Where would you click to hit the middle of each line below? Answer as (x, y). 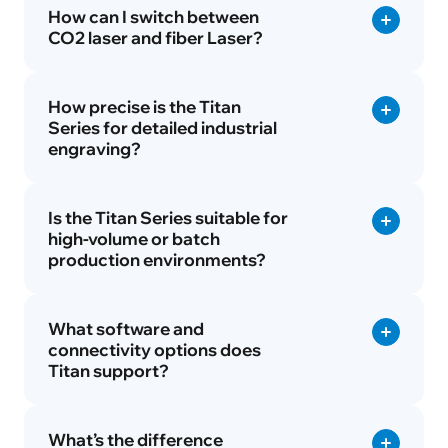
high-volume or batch (133, 238)
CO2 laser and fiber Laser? (155, 38)
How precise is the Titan (144, 107)
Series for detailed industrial (162, 128)
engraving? (94, 149)
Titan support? (108, 370)
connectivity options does (154, 349)
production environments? (156, 259)
